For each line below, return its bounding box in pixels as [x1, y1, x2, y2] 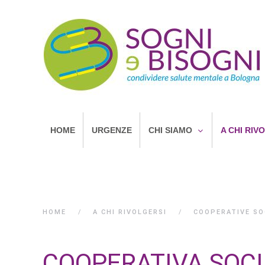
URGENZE [92, 125, 132, 135]
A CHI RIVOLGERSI [93, 208, 167, 216]
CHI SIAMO [148, 125, 192, 135]
